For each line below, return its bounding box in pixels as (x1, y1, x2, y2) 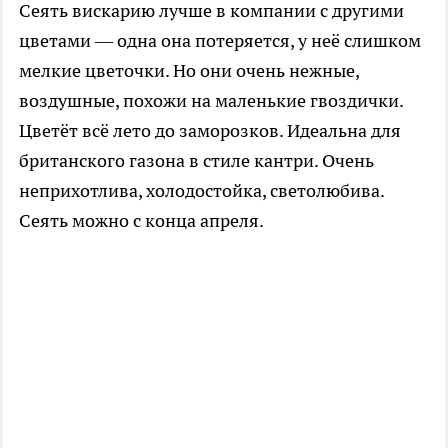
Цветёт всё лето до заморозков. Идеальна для (19, 118, 401, 142)
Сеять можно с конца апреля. (19, 208, 264, 232)
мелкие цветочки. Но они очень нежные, (19, 58, 359, 82)
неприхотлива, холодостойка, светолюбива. (19, 178, 384, 202)
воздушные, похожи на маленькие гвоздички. (19, 88, 403, 112)
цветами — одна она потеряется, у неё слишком (19, 28, 421, 52)
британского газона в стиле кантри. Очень (19, 148, 374, 172)
